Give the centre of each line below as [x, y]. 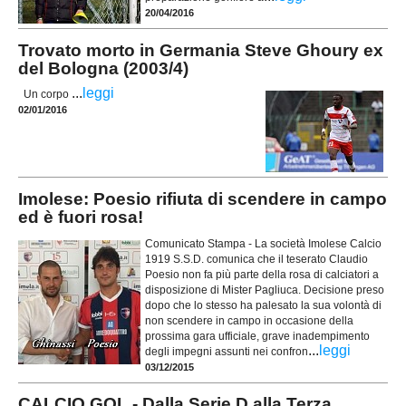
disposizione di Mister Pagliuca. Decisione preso [265, 290]
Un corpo [45, 95]
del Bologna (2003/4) [103, 68]
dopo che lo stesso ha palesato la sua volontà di [263, 305]
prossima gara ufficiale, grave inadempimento [257, 336]
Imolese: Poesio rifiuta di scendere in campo [203, 199]
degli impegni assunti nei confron [227, 351]
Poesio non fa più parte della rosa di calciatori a [262, 274]
